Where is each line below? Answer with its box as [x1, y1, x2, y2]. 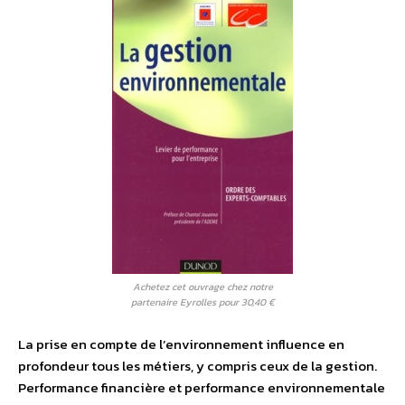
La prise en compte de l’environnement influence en [18, 334, 344, 355]
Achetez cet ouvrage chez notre [132, 279, 273, 295]
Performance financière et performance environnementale [18, 377, 385, 399]
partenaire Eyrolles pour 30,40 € [131, 295, 274, 310]
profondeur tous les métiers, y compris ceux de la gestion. [18, 355, 377, 377]
